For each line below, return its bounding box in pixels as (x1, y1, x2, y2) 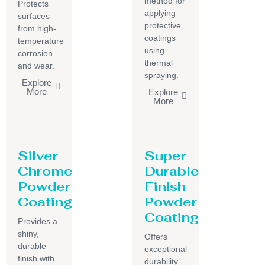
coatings (144, 33, 176, 43)
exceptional (144, 244, 187, 254)
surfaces (18, 11, 50, 21)
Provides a (18, 216, 57, 226)
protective (144, 20, 181, 30)
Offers (144, 231, 167, 241)
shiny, (18, 228, 39, 238)
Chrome (18, 162, 73, 179)
